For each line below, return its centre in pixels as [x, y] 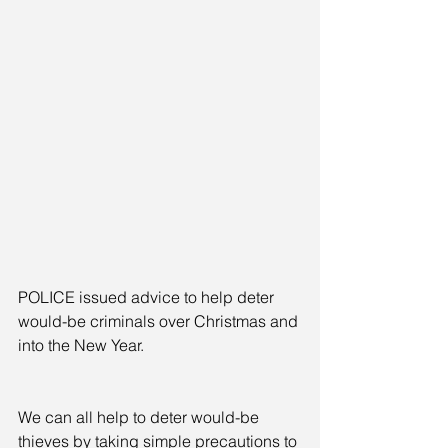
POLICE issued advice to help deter [148, 296]
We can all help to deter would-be [140, 416]
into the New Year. [81, 344]
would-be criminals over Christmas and [160, 320]
